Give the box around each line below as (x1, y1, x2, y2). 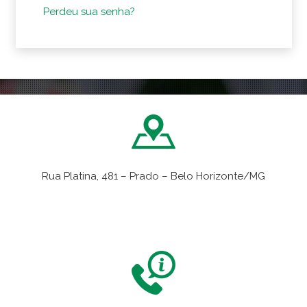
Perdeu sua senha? (42, 5, 135, 19)
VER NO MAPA (125, 196, 195, 209)
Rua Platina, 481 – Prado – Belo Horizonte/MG (42, 170, 265, 183)
